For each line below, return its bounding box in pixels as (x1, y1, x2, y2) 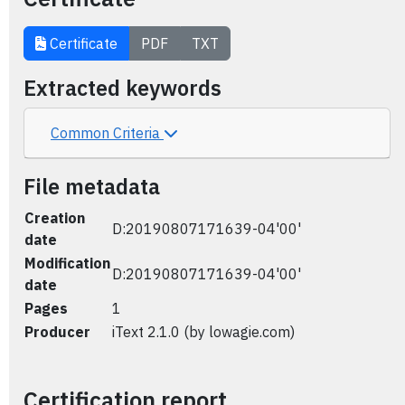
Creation (24, 209, 85, 227)
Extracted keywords (24, 74, 221, 101)
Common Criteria (51, 124, 164, 142)
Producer (24, 323, 90, 341)
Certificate (46, 34, 118, 52)
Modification (24, 254, 110, 272)
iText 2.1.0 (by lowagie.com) (112, 323, 295, 341)
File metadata (24, 173, 160, 200)
